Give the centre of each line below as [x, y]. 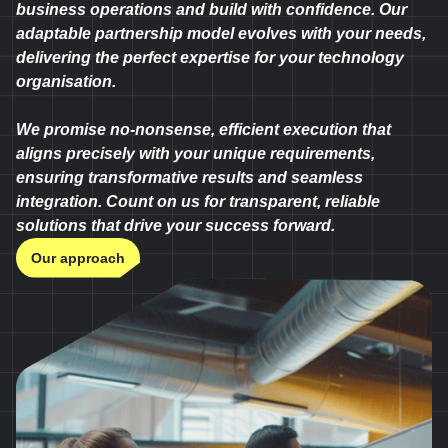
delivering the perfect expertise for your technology [210, 57]
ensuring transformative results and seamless [189, 177]
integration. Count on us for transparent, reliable [198, 201]
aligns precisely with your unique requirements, [195, 153]
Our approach [78, 257]
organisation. [66, 81]
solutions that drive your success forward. [175, 225]
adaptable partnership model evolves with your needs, [221, 33]
